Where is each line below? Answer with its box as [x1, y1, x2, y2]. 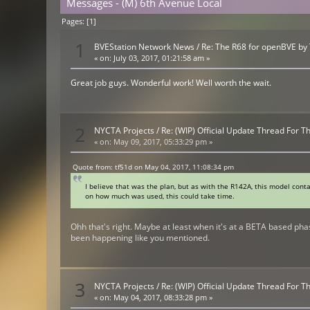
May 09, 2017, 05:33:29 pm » [111, 137, 213, 147]
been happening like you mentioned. [71, 232, 210, 244]
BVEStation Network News [94, 40, 195, 53]
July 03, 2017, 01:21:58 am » [111, 53, 210, 63]
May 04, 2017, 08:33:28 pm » [111, 292, 213, 302]
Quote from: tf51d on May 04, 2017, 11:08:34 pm [73, 162, 235, 172]
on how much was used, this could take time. [84, 190, 235, 201]
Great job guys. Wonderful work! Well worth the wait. [71, 76, 272, 89]
